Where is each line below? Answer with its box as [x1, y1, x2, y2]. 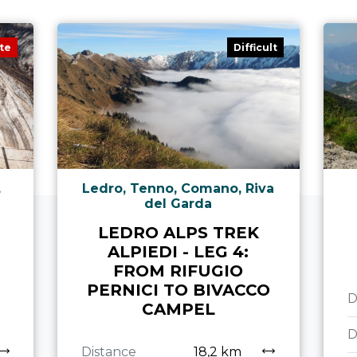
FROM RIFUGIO [113, 261, 244, 281]
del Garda [144, 196, 213, 212]
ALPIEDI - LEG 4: [108, 242, 249, 262]
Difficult [233, 41, 277, 53]
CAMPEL [141, 300, 215, 320]
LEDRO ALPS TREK [97, 223, 259, 243]
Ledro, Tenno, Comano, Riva [82, 181, 275, 197]
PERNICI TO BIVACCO [86, 280, 270, 300]
